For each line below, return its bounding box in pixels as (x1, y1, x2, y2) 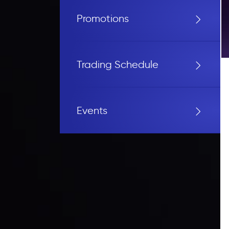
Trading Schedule (76, 58, 158, 71)
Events (76, 104, 107, 117)
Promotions (76, 12, 129, 25)
